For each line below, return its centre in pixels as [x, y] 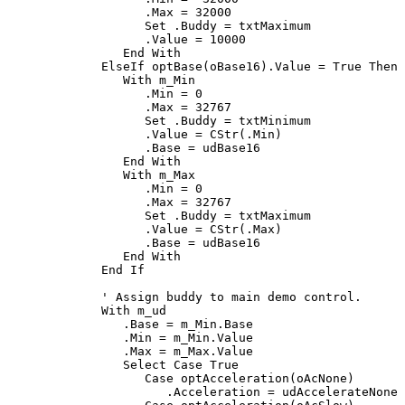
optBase [174, 66]
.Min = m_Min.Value [166, 337]
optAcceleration [231, 378]
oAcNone [322, 378]
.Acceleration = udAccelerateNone [239, 391]
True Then [365, 66]
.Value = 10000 [163, 39]
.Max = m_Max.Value [166, 351]
